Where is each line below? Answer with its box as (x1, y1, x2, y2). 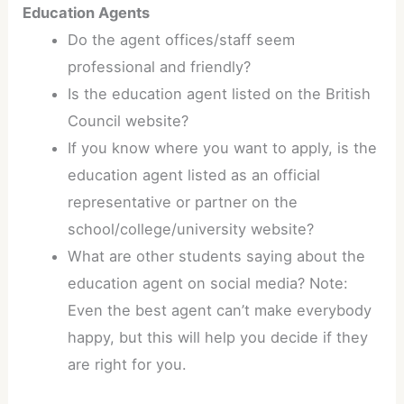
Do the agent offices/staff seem (67, 30, 295, 49)
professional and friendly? (67, 57, 251, 76)
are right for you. (67, 354, 187, 373)
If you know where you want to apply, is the (67, 138, 377, 157)
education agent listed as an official (67, 165, 320, 184)
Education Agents (23, 3, 151, 22)
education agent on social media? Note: (67, 273, 348, 292)
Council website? (67, 111, 188, 130)
